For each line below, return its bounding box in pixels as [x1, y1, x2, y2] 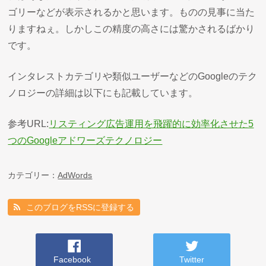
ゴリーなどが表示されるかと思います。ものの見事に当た [8, 7, 255, 17]
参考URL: [8, 118, 49, 129]
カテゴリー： [8, 170, 58, 180]
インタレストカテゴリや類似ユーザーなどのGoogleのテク [8, 71, 258, 81]
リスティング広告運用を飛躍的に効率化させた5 [49, 118, 254, 129]
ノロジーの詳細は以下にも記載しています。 [8, 87, 198, 98]
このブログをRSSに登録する [26, 202, 135, 212]
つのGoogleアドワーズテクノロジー [8, 135, 163, 145]
